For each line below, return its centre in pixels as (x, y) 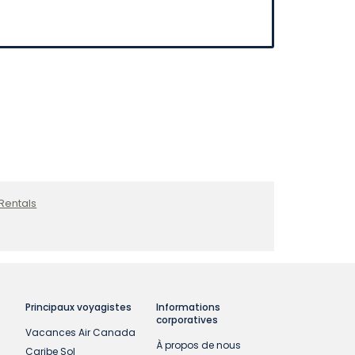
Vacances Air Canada (80, 333)
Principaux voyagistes (78, 307)
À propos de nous (198, 345)
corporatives (187, 320)
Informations (188, 307)
